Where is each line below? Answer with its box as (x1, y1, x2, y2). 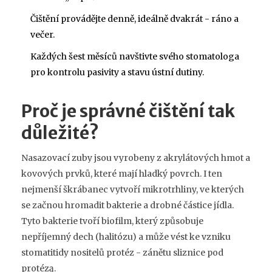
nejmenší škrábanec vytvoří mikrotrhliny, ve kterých (21, 183, 244, 195)
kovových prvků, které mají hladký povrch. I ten (21, 168, 222, 179)
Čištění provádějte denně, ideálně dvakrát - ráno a (30, 13, 239, 24)
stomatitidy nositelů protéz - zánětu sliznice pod (21, 246, 223, 258)
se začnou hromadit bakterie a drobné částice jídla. (21, 199, 234, 211)
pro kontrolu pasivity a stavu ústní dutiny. (30, 66, 204, 78)
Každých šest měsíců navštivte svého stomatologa (30, 50, 239, 62)
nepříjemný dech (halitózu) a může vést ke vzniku (21, 231, 231, 242)
